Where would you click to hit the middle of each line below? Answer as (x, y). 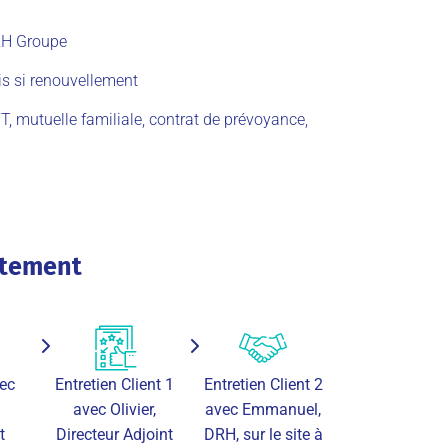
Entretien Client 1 (114, 384)
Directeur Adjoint (114, 434)
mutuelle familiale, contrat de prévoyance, (160, 119)
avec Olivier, (114, 409)
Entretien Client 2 (263, 384)
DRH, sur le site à (263, 434)
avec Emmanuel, (263, 409)
